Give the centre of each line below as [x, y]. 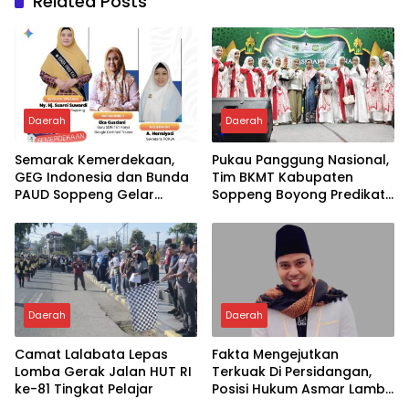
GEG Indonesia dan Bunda [102, 177]
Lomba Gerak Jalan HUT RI [103, 372]
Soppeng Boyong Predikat [299, 194]
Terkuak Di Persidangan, [292, 372]
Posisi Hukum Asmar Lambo [303, 389]
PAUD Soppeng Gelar [84, 194]
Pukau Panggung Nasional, [300, 159]
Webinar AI [51, 211]
